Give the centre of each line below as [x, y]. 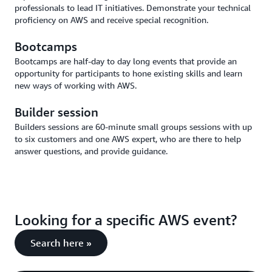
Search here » [61, 243]
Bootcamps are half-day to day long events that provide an [126, 61]
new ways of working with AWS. [76, 85]
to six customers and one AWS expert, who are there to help [128, 138]
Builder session [56, 112]
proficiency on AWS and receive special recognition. [111, 19]
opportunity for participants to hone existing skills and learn [128, 73]
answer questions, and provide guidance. [91, 151]
